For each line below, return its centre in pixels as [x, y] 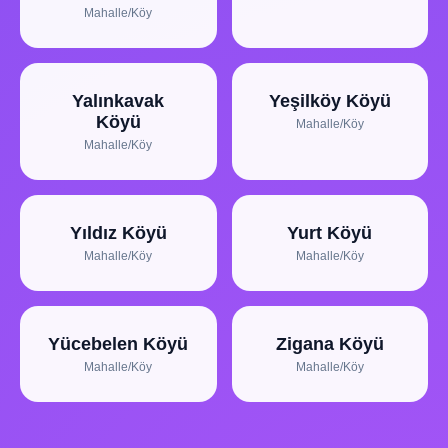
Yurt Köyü [330, 233]
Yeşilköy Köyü [329, 101]
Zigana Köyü [329, 344]
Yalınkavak [118, 101]
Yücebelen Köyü [118, 344]
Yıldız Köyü [118, 233]
